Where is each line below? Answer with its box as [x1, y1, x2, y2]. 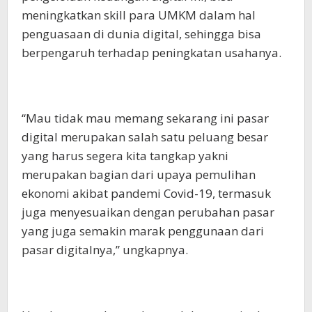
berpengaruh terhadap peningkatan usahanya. [22, 45, 281, 61]
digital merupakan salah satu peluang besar [22, 129, 268, 146]
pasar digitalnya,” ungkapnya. [22, 242, 188, 258]
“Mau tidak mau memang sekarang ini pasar [22, 110, 269, 127]
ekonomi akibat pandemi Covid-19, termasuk [22, 185, 271, 202]
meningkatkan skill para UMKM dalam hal [22, 7, 256, 24]
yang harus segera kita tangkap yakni [22, 148, 228, 164]
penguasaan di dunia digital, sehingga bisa [22, 26, 261, 42]
